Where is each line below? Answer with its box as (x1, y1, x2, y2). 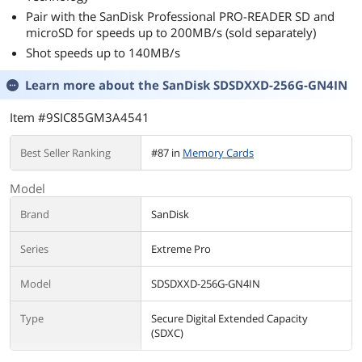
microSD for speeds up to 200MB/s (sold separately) (26, 23, 316, 40)
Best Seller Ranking (20, 145, 111, 160)
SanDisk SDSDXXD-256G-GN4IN (162, 76, 347, 93)
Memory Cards (183, 145, 254, 160)
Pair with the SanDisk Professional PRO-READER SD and (26, 7, 335, 24)
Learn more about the (25, 76, 162, 93)
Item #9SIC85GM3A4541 (10, 108, 149, 125)
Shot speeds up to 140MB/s (26, 44, 180, 61)
